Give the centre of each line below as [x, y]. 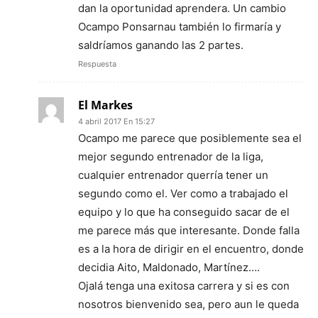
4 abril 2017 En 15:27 [116, 121]
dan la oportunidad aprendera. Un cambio [182, 8]
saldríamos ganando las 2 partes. [161, 45]
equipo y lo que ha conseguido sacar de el [184, 212]
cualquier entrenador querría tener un [173, 175]
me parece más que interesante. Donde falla [189, 230]
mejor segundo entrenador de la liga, [171, 157]
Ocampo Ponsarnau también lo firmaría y [180, 27]
